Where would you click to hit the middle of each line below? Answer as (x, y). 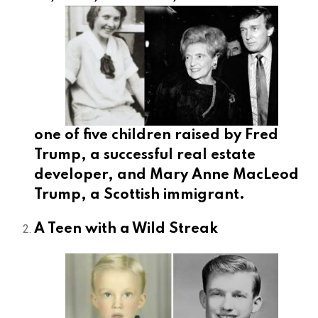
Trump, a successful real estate (145, 155)
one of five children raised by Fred (156, 135)
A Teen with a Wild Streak (126, 229)
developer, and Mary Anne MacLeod (166, 175)
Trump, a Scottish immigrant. (139, 195)
